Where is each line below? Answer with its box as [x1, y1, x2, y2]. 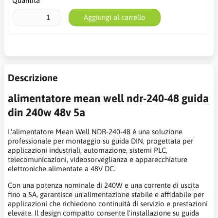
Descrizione [8, 72, 58, 83]
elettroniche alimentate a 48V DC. [8, 164, 115, 173]
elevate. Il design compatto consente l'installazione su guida [8, 208, 199, 217]
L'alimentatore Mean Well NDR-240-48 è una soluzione [8, 127, 182, 136]
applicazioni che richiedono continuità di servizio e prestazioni [8, 199, 208, 208]
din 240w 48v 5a [8, 106, 85, 119]
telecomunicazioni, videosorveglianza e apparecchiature [8, 155, 187, 163]
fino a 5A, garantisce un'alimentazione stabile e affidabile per [8, 190, 204, 199]
